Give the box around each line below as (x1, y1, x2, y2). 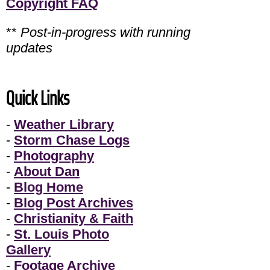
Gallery (6, 242, 51, 258)
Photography (14, 148, 94, 164)
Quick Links (6, 83, 69, 114)
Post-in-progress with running (20, 25, 190, 40)
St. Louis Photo (14, 227, 109, 242)
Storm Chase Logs (14, 133, 130, 148)
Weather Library (14, 117, 114, 133)
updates (6, 40, 52, 56)
